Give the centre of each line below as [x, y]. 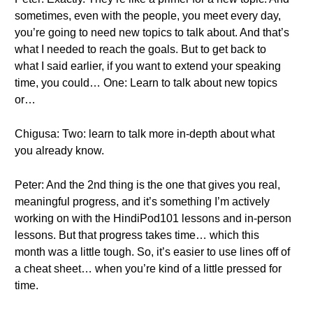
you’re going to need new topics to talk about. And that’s [152, 32]
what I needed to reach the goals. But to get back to [140, 49]
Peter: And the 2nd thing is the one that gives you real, [147, 185]
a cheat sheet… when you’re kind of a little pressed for [148, 269]
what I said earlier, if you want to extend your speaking [148, 66]
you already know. [59, 151]
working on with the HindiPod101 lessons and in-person [153, 218]
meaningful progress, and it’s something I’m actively [142, 202]
